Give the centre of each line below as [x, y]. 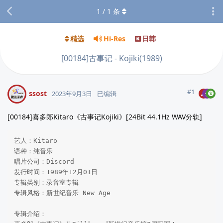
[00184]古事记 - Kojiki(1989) [111, 58]
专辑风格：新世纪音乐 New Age [64, 193]
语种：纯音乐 [33, 151]
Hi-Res [114, 39]
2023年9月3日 [72, 93]
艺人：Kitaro [35, 141]
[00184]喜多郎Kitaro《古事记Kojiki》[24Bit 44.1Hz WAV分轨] [105, 116]
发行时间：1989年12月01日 [56, 172]
